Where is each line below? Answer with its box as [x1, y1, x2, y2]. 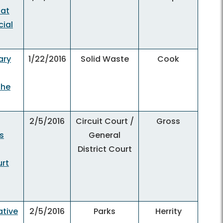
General [89, 129, 120, 141]
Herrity [155, 206, 182, 217]
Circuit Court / [75, 115, 134, 127]
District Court [77, 143, 132, 155]
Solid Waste [80, 53, 129, 65]
